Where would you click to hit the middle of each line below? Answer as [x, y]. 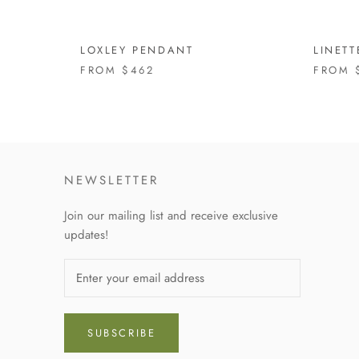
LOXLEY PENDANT [137, 50]
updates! [87, 234]
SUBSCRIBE [122, 333]
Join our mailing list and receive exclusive [171, 215]
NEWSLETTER [111, 180]
